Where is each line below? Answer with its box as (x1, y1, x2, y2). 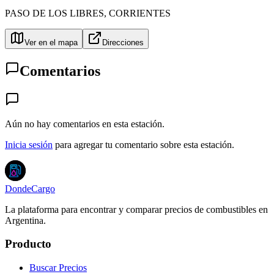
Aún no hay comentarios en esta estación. (5, 118, 165, 129)
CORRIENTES (109, 7, 171, 18)
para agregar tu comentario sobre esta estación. (55, 139, 234, 150)
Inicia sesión (5, 139, 53, 150)
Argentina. (5, 215, 46, 226)
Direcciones (102, 37, 144, 47)
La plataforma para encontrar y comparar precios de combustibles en (5, 204, 268, 215)
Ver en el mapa (24, 37, 78, 47)
